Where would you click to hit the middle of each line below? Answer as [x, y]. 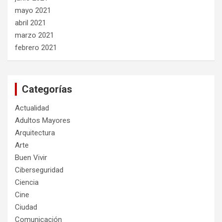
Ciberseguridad [39, 170]
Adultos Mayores [43, 120]
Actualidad [32, 108]
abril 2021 [30, 23]
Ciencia [27, 182]
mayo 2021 [33, 10]
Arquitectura [35, 133]
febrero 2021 [36, 47]
